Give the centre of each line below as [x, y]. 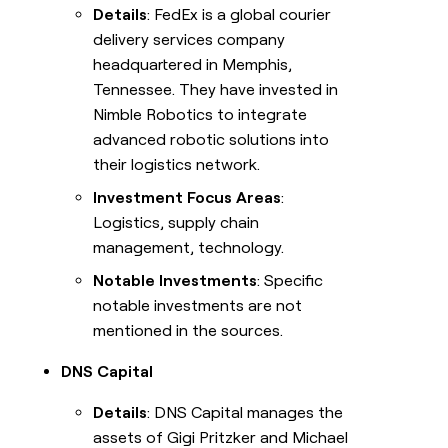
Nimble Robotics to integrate [200, 115]
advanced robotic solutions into [211, 140]
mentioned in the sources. [188, 331]
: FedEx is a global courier [239, 15]
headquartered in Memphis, [193, 65]
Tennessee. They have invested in [216, 90]
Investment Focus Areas [187, 198]
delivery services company [189, 40]
